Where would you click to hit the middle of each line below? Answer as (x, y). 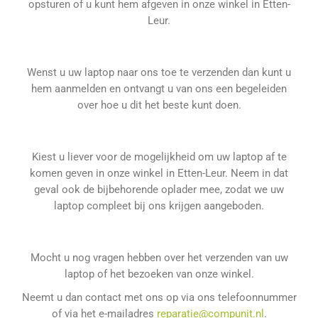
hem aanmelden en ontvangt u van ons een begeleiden (159, 89)
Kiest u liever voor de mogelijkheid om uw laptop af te (159, 157)
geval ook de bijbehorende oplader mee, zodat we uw (159, 190)
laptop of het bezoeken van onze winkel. (159, 274)
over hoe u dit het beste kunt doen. (159, 105)
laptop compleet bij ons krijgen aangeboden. (159, 206)
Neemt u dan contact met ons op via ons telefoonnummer (159, 297)
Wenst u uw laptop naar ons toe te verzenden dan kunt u (159, 72)
